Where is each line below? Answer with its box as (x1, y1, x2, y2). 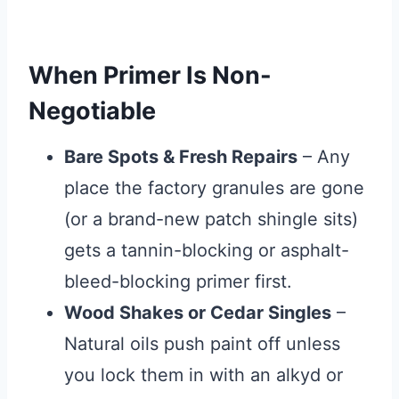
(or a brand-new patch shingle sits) (64, 208, 358, 230)
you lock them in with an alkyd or (64, 363, 343, 386)
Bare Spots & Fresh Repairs (64, 145, 297, 167)
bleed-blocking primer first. (64, 270, 292, 292)
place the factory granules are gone (64, 176, 364, 199)
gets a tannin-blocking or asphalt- (64, 239, 349, 261)
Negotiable (28, 96, 156, 126)
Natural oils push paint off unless (64, 332, 340, 354)
